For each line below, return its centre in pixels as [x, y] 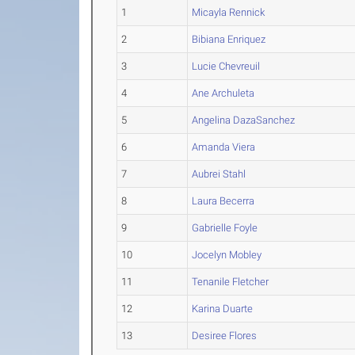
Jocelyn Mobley [227, 255]
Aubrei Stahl [219, 174]
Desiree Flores [225, 336]
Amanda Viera [224, 147]
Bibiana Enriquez [229, 40]
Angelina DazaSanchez [244, 120]
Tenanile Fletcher [231, 282]
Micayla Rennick [229, 13]
